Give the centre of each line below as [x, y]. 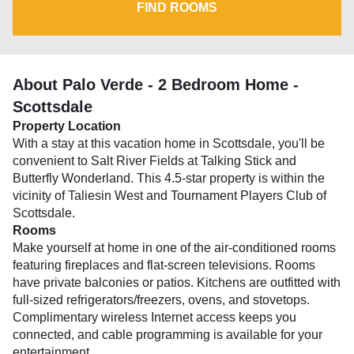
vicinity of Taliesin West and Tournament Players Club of [169, 196]
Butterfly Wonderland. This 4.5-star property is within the [169, 178]
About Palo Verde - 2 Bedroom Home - [156, 85]
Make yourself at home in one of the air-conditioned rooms [174, 248]
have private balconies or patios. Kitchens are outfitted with [177, 282]
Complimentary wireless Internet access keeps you [154, 317]
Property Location [67, 126]
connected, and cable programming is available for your [168, 335]
